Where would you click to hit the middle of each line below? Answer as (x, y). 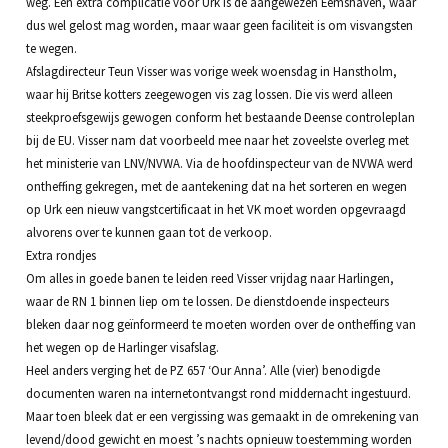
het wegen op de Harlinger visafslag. (122, 346)
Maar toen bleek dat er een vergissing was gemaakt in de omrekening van (222, 415)
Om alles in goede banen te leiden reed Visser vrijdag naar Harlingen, (209, 277)
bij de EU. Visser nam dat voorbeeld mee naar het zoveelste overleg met (217, 139)
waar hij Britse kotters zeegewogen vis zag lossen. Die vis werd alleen (209, 93)
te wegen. (51, 47)
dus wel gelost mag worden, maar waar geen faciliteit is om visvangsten (219, 24)
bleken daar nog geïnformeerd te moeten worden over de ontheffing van (220, 323)
